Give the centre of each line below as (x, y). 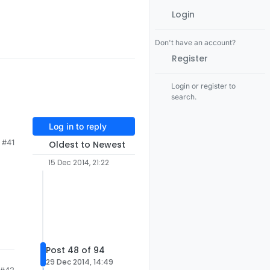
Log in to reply (77, 127)
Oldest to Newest (87, 145)
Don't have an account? (195, 42)
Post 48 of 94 (75, 250)
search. (184, 97)
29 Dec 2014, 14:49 (80, 262)
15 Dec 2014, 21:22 (78, 163)
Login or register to (204, 86)
